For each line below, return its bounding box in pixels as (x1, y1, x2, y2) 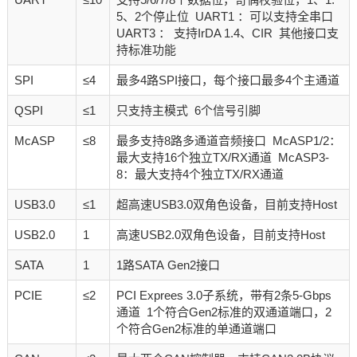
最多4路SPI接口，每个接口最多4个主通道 (116, 73, 339, 88)
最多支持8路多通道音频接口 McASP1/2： (116, 134, 341, 148)
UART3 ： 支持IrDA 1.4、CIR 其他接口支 (116, 26, 339, 41)
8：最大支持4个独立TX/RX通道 (116, 167, 284, 182)
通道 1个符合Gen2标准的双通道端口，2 (116, 305, 331, 320)
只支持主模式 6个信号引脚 (116, 104, 261, 118)
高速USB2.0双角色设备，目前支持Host (116, 228, 325, 242)
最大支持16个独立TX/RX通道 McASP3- (116, 151, 329, 165)
